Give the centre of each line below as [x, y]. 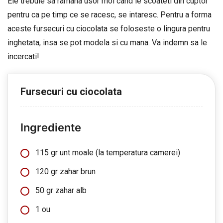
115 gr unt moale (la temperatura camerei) [108, 153]
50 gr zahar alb [61, 190]
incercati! [23, 56]
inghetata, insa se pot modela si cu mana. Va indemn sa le [107, 43]
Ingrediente [51, 127]
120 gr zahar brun [65, 171]
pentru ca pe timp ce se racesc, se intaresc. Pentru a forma [110, 15]
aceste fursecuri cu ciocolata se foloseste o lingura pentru [109, 29]
